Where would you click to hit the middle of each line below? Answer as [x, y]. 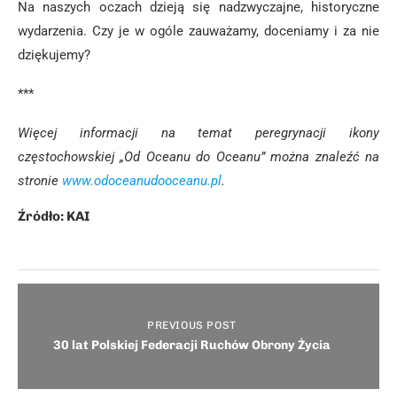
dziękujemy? [54, 55]
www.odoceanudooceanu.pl [142, 181]
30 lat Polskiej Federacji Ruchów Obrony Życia [192, 345]
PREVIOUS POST [192, 325]
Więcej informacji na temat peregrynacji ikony [198, 133]
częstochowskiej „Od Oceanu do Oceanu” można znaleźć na [198, 157]
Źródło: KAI [54, 216]
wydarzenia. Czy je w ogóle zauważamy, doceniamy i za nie [198, 31]
